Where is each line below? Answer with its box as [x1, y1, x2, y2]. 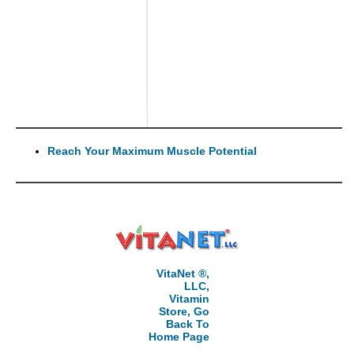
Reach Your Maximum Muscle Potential [47, 145, 257, 158]
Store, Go [158, 305, 209, 318]
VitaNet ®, [156, 267, 209, 281]
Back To [165, 318, 209, 331]
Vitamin [168, 292, 209, 306]
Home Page [148, 330, 209, 344]
